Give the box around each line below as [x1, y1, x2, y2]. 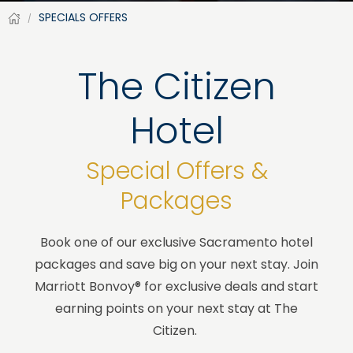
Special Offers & [85, 154, 268, 187]
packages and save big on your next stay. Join [35, 255, 318, 273]
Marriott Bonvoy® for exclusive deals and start [35, 277, 318, 295]
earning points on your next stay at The [55, 299, 298, 318]
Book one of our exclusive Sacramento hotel [40, 233, 313, 251]
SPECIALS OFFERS [35, 9, 128, 25]
